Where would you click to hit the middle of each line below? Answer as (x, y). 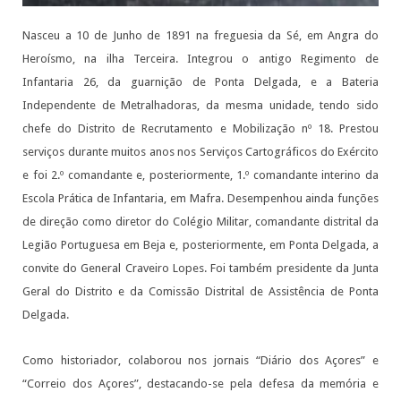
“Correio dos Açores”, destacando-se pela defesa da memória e (200, 384)
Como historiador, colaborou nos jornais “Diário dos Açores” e (200, 361)
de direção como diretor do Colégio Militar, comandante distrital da (200, 222)
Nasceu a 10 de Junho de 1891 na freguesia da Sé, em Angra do (200, 36)
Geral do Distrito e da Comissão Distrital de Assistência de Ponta (200, 292)
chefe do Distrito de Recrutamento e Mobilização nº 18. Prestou (200, 129)
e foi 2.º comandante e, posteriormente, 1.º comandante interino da (200, 175)
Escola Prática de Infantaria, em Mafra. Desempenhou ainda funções (200, 199)
